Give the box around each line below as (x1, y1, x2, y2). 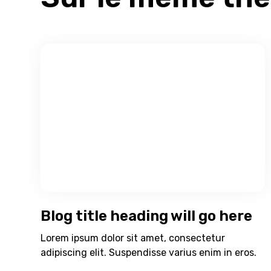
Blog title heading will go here (41, 207, 253, 224)
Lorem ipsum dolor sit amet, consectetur (41, 232, 226, 244)
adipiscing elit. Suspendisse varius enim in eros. (41, 246, 257, 258)
